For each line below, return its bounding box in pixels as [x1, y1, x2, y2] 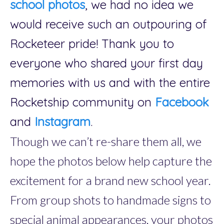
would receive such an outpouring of [10, 16, 206, 31]
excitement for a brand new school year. [10, 172, 211, 187]
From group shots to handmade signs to [10, 192, 211, 207]
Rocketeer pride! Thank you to [10, 35, 174, 51]
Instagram [34, 113, 90, 129]
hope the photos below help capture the [10, 153, 212, 168]
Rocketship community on [10, 94, 155, 109]
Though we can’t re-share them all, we [10, 133, 201, 148]
